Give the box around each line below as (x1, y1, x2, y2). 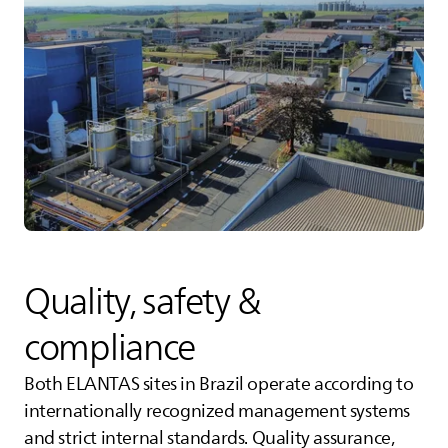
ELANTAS (66, 370, 140, 399)
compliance (24, 319, 196, 377)
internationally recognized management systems (24, 397, 411, 426)
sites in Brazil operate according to (139, 370, 414, 399)
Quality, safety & (24, 273, 261, 331)
